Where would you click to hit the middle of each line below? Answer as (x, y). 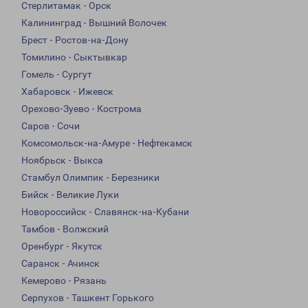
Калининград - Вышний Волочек (94, 23)
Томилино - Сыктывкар (74, 57)
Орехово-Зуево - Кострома (81, 109)
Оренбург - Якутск (62, 246)
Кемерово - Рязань (64, 281)
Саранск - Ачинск (60, 264)
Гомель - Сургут (57, 75)
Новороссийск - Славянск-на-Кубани (105, 212)
